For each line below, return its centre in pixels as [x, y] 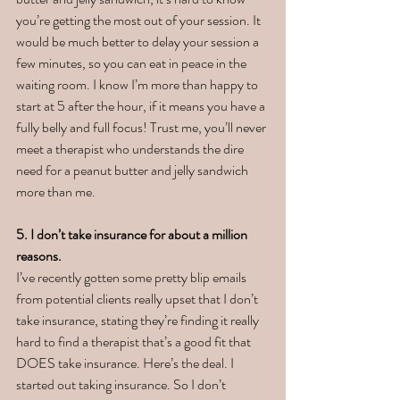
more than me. [57, 192]
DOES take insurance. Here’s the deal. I [126, 363]
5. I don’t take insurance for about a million [133, 235]
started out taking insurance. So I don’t [122, 385]
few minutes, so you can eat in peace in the [133, 63]
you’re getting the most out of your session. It [140, 21]
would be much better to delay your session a [139, 42]
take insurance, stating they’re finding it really [139, 321]
